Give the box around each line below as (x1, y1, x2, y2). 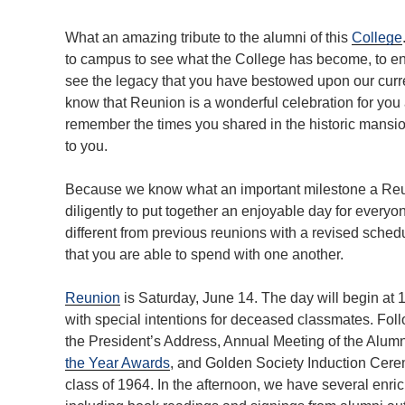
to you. (65, 137, 108, 154)
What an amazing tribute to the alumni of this (65, 29, 352, 45)
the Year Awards (65, 354, 170, 371)
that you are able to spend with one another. (65, 246, 344, 262)
